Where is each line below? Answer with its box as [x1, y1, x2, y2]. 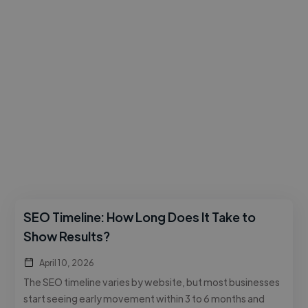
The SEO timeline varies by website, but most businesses [23, 275, 280, 288]
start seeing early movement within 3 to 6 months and [23, 291, 265, 305]
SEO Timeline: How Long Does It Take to [23, 208, 256, 225]
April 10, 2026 [39, 256, 95, 268]
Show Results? [23, 228, 111, 244]
